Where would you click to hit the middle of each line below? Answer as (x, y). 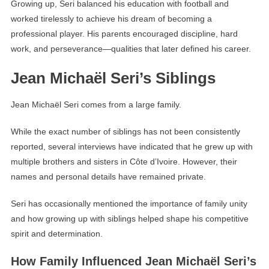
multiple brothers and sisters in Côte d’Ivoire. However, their (124, 162)
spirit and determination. (56, 234)
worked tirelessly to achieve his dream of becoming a (111, 19)
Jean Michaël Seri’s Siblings (113, 78)
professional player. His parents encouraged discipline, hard (124, 34)
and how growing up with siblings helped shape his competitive (129, 219)
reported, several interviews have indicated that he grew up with (131, 147)
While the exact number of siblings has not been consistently (125, 132)
